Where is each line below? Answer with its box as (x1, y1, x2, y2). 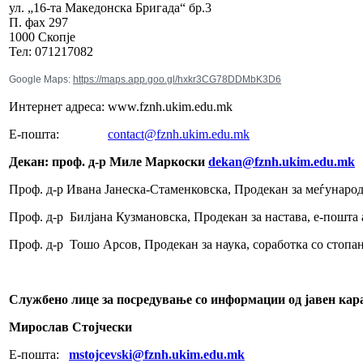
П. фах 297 (9, 15, 68, 29)
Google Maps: (9, 74, 70, 85)
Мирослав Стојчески (9, 320, 132, 334)
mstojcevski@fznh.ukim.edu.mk (69, 348, 245, 361)
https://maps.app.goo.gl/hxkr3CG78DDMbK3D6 (73, 74, 281, 85)
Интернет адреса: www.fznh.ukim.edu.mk (9, 100, 233, 113)
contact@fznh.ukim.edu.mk (108, 127, 250, 141)
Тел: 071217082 (9, 45, 96, 58)
